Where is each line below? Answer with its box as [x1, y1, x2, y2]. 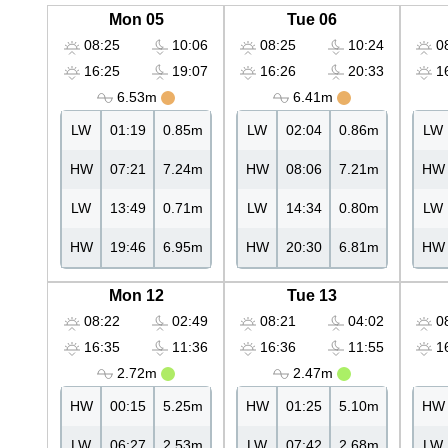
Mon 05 [108, 11, 164, 29]
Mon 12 [108, 287, 164, 305]
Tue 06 [287, 11, 337, 29]
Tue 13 [287, 287, 337, 305]
